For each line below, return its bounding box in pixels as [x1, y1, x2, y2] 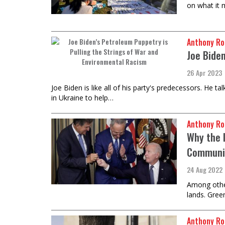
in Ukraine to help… [51, 92, 114, 102]
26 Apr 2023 [187, 67, 222, 78]
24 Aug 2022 [187, 164, 222, 175]
